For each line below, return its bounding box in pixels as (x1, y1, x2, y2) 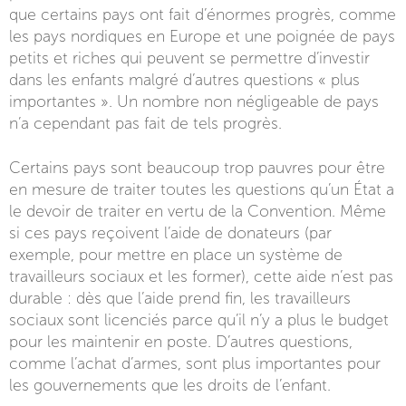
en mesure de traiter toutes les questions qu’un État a (9, 181, 394, 198)
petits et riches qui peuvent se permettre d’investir (9, 50, 370, 67)
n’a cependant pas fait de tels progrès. (9, 115, 282, 132)
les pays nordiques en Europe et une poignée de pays (9, 28, 395, 45)
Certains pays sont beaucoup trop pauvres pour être (9, 159, 385, 177)
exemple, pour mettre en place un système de (9, 246, 343, 264)
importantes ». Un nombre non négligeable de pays (9, 93, 379, 111)
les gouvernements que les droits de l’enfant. (9, 377, 331, 394)
